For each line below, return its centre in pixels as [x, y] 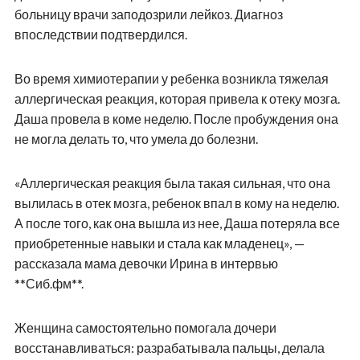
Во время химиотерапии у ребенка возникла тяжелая [171, 79]
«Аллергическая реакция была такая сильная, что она [172, 183]
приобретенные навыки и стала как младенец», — [159, 243]
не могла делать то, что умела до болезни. [136, 139]
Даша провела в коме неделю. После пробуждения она [176, 119]
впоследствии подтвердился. [100, 35]
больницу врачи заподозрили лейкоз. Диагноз [148, 14]
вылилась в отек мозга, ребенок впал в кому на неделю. [176, 203]
